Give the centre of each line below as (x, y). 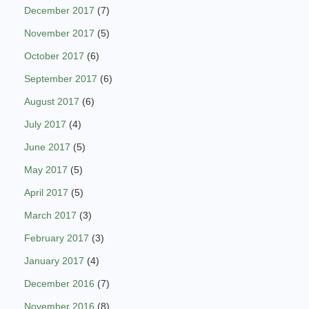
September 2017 (61, 79)
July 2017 (45, 124)
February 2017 (57, 238)
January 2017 (54, 261)
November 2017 (59, 33)
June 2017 (47, 147)
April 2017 (46, 193)
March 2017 (50, 216)
